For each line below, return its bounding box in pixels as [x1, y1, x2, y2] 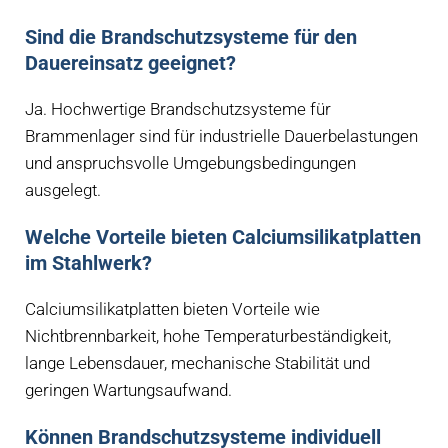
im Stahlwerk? [25, 251, 152, 276]
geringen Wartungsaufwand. [25, 380, 232, 401]
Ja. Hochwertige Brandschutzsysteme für [25, 99, 331, 120]
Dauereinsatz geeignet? [25, 51, 236, 76]
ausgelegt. [25, 180, 101, 201]
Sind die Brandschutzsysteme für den [25, 25, 357, 50]
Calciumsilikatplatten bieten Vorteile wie [25, 299, 320, 320]
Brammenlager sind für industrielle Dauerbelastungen [25, 126, 418, 147]
